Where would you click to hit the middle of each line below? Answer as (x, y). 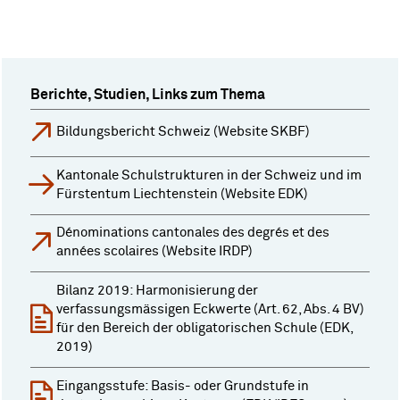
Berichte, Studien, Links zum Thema (148, 95)
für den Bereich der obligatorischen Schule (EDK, (204, 329)
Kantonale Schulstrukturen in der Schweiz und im (209, 175)
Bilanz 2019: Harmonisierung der (157, 292)
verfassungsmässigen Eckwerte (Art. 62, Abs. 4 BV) (210, 310)
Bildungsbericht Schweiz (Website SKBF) (183, 133)
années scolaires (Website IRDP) (154, 252)
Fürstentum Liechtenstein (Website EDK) (182, 194)
